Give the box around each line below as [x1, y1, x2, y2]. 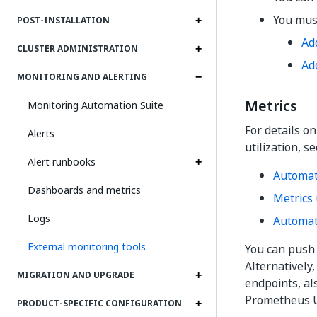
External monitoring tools [28, 239, 146, 254]
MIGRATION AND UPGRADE [17, 269, 134, 282]
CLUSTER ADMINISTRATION [17, 42, 138, 55]
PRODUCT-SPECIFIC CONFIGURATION [17, 297, 182, 310]
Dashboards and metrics [28, 183, 141, 197]
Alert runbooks [28, 154, 96, 169]
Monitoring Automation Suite [28, 98, 163, 113]
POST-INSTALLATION [17, 14, 110, 27]
